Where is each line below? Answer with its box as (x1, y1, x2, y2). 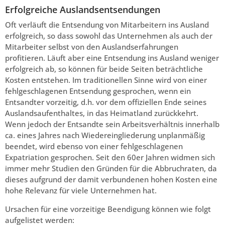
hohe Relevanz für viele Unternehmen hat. (5, 185, 157, 196)
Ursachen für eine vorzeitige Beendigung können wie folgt (5, 203, 211, 214)
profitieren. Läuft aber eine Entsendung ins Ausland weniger (5, 53, 219, 63)
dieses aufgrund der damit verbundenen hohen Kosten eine (5, 174, 217, 185)
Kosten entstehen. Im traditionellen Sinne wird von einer (5, 75, 207, 85)
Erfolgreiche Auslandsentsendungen (5, 4, 160, 16)
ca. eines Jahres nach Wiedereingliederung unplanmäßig (5, 130, 205, 141)
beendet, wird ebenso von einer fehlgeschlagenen (5, 141, 183, 152)
